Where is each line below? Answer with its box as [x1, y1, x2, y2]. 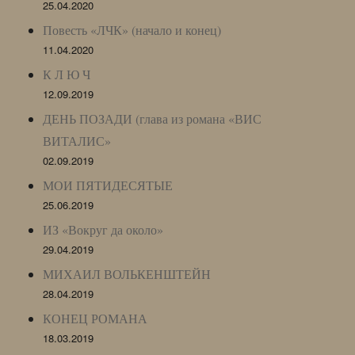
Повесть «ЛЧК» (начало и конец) [43, 21, 222, 38]
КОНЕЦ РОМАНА [43, 309, 148, 326]
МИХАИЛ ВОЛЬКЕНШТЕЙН [43, 265, 212, 282]
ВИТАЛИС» [43, 132, 112, 149]
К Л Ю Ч [43, 65, 91, 82]
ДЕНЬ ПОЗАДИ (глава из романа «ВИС [43, 109, 262, 127]
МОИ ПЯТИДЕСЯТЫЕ [43, 176, 174, 193]
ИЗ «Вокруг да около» [43, 220, 164, 238]
